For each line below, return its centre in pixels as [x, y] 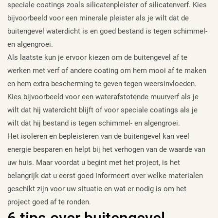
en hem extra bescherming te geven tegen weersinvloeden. [102, 83]
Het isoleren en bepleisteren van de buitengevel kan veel [98, 136]
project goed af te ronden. [49, 202]
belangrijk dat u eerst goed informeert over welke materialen [105, 175]
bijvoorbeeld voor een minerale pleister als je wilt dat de [98, 18]
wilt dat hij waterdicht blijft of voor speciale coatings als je [102, 110]
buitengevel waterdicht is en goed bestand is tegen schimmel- [107, 31]
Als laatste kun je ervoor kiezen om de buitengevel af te [97, 57]
